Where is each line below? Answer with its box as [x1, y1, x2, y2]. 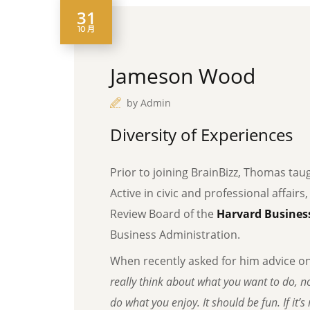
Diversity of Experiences [110, 123, 293, 146]
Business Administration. [110, 227, 240, 242]
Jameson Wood [110, 62, 255, 90]
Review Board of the [110, 206, 217, 221]
